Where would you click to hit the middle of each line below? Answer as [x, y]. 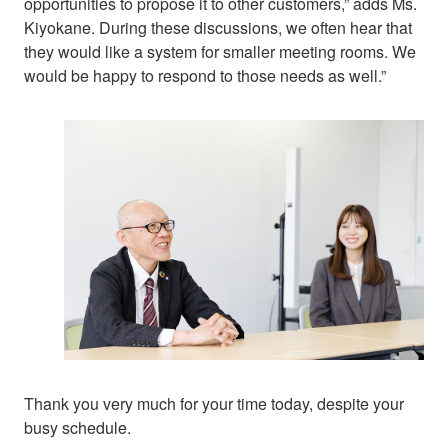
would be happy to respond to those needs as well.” [205, 75]
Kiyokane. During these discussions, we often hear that [218, 27]
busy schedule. [77, 427]
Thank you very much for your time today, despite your [214, 403]
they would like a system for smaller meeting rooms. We [220, 51]
